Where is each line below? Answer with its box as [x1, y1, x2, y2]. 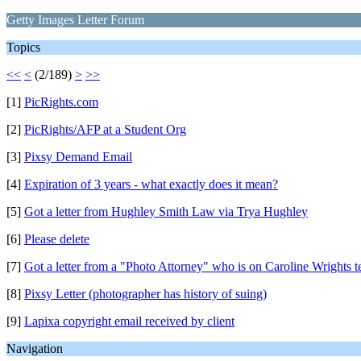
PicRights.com [24, 95, 98, 109]
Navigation [6, 342, 63, 355]
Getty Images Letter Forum [6, 13, 144, 27]
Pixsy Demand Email [24, 150, 132, 164]
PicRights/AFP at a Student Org [24, 122, 186, 136]
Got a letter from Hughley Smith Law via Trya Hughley [24, 205, 308, 218]
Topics [6, 40, 40, 54]
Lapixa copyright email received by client [24, 314, 234, 328]
